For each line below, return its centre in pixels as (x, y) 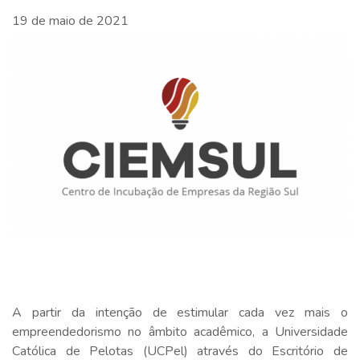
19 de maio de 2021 (70, 21)
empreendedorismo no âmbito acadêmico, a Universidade (180, 331)
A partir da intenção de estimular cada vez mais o (180, 312)
